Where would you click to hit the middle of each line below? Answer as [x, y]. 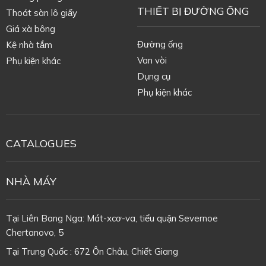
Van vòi [152, 60]
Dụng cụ [153, 76]
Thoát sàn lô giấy [41, 12]
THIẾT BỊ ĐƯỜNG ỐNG [193, 11]
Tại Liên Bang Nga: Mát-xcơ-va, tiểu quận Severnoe [112, 218]
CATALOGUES [41, 144]
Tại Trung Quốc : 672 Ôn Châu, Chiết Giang [92, 252]
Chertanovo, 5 [34, 233]
